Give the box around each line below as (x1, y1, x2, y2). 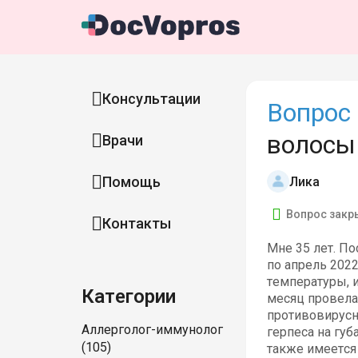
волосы (266, 129, 356, 160)
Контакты (102, 215, 171, 232)
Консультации (102, 90, 201, 107)
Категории (82, 285, 176, 308)
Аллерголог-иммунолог (82, 322, 223, 337)
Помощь (102, 173, 161, 190)
